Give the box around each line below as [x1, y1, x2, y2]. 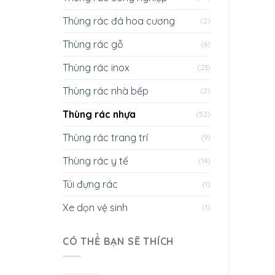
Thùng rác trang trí [63, 131, 148, 144]
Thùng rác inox [63, 61, 130, 74]
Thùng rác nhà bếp [63, 84, 149, 97]
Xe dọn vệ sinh [63, 201, 128, 214]
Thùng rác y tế [63, 154, 128, 167]
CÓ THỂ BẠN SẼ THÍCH [63, 234, 174, 247]
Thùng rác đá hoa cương [63, 14, 175, 27]
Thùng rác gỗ [63, 37, 123, 50]
